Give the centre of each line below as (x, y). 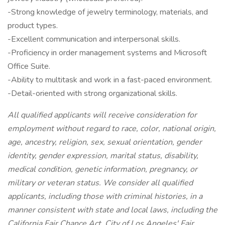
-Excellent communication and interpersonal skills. (94, 39)
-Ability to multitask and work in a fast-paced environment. (110, 80)
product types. (33, 26)
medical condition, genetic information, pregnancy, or (102, 169)
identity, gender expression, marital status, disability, (103, 156)
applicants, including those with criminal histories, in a (105, 196)
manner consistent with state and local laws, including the (113, 210)
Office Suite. (29, 66)
